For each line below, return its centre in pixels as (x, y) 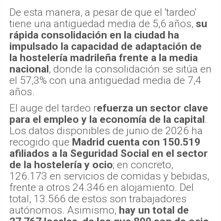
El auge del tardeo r (53, 108)
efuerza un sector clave (152, 108)
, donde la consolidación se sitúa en (130, 69)
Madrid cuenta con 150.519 (136, 142)
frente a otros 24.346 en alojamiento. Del (102, 188)
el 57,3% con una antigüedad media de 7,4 (105, 81)
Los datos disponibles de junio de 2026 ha (106, 131)
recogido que (41, 142)
